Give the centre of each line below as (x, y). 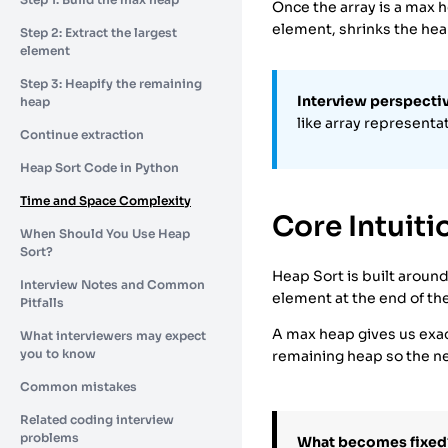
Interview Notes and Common (112, 284)
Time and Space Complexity (105, 200)
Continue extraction (82, 134)
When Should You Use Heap (105, 233)
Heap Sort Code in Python (99, 167)
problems (49, 437)
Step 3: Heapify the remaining (111, 83)
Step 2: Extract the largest (98, 32)
